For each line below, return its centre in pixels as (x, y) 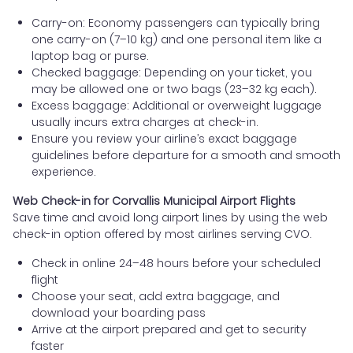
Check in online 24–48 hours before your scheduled (176, 264)
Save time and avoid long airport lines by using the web (170, 218)
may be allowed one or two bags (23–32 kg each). (174, 89)
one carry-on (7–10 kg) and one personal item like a (176, 40)
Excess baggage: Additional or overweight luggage (176, 106)
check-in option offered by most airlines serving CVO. (162, 234)
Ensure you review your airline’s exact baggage (164, 139)
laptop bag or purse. (90, 56)
